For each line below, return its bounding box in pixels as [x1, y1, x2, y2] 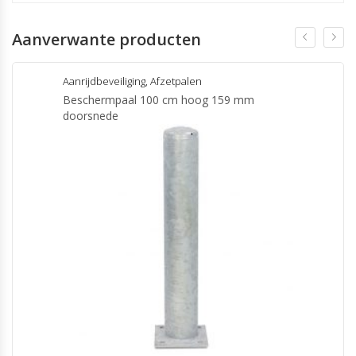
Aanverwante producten [12, 29, 201, 50]
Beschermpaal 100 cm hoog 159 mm [63, 92, 254, 107]
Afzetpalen [150, 74, 202, 88]
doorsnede [63, 108, 118, 123]
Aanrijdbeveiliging [63, 74, 145, 88]
